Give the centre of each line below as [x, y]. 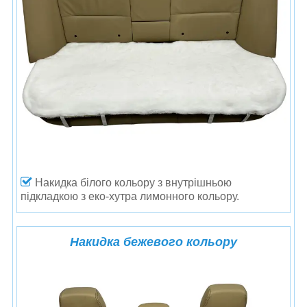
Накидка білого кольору [96, 182]
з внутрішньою [195, 182]
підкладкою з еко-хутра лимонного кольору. [130, 196]
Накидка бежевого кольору [153, 242]
